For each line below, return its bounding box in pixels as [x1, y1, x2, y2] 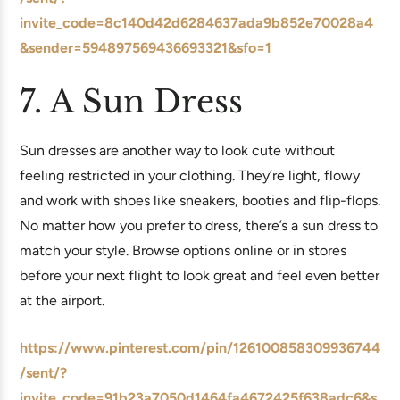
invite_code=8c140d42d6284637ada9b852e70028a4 [20, 14, 373, 31]
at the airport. [20, 292, 104, 309]
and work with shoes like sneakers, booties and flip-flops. [20, 192, 380, 209]
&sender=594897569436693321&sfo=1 [20, 39, 271, 56]
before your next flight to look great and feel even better [20, 267, 379, 284]
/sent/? [20, 364, 67, 381]
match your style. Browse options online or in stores [20, 242, 346, 259]
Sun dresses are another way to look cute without [20, 142, 335, 159]
